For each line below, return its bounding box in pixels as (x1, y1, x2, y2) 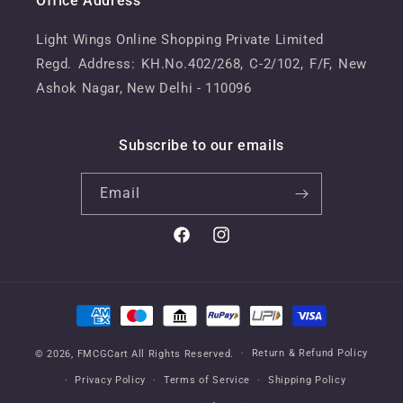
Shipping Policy (267, 373, 346, 386)
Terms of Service (163, 373, 251, 386)
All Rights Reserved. (130, 347, 234, 360)
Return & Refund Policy (251, 346, 369, 359)
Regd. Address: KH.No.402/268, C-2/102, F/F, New (36, 55, 367, 72)
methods (71, 322, 129, 339)
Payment (71, 298, 128, 315)
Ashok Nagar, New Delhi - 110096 (36, 79, 252, 96)
